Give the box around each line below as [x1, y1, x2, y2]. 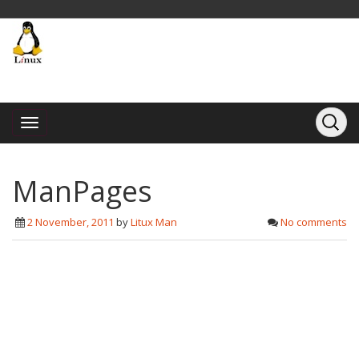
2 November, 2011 [27, 215, 114, 229]
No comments [280, 215, 347, 229]
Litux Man [131, 215, 177, 229]
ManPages [12, 171, 152, 211]
